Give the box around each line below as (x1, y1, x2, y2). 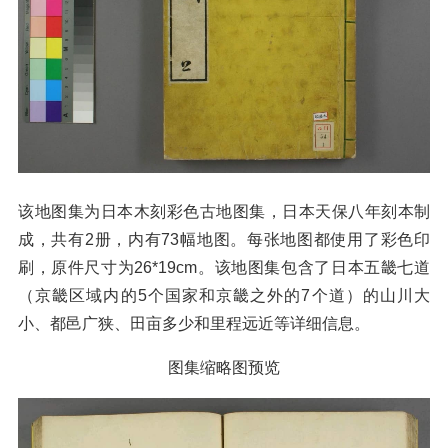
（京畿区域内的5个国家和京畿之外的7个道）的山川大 (18, 287, 430, 305)
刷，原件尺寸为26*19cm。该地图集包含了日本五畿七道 (18, 259, 430, 277)
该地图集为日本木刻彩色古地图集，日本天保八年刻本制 (18, 203, 430, 221)
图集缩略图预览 (168, 359, 280, 377)
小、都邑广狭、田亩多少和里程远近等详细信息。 (18, 315, 370, 333)
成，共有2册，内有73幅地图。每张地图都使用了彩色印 (18, 231, 430, 249)
